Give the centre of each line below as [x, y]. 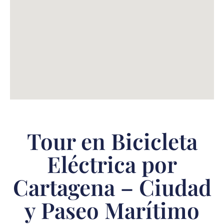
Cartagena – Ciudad [112, 187]
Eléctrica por [112, 164]
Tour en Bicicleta [112, 141]
